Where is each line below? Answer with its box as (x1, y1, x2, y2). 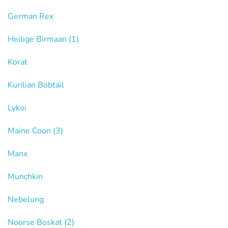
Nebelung (8, 194, 44, 205)
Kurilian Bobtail (8, 79, 64, 91)
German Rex (8, 11, 53, 22)
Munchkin (8, 171, 43, 182)
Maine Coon (8, 125, 53, 136)
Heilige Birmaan (8, 34, 69, 45)
